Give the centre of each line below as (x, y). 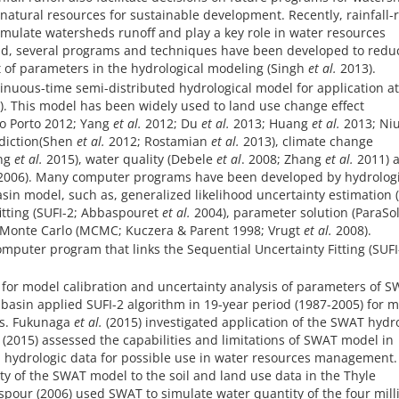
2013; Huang (271, 123)
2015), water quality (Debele (130, 159)
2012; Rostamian (158, 141)
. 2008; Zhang (283, 159)
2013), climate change (306, 141)
